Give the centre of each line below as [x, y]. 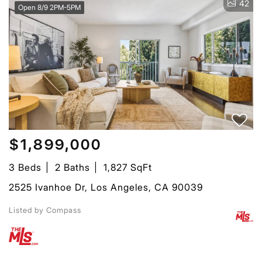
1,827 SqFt [128, 167]
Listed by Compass [45, 210]
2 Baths [73, 167]
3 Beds [25, 167]
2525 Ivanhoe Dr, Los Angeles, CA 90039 [106, 187]
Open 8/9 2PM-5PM [49, 7]
